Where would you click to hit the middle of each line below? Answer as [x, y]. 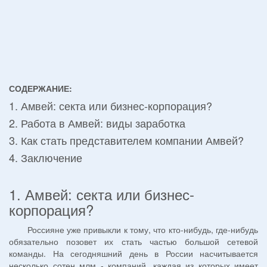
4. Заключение [46, 158]
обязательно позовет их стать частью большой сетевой [133, 242]
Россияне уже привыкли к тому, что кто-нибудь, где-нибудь [133, 230]
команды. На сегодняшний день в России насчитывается [133, 254]
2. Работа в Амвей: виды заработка [97, 123]
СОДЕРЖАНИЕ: [41, 89]
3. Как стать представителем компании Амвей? [126, 140]
